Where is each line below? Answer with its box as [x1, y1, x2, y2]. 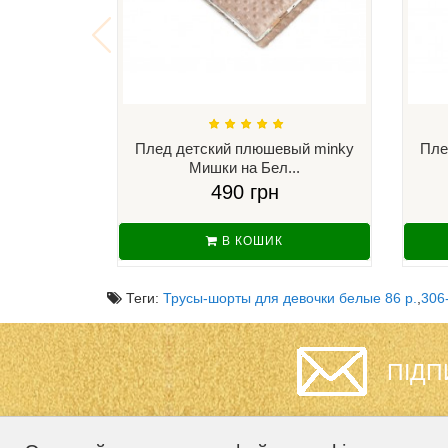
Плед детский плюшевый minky [135, 139, 354, 157]
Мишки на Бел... [189, 158, 300, 176]
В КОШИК [218, 233, 283, 248]
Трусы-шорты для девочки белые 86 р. [163, 289, 417, 306]
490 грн [210, 180, 279, 203]
